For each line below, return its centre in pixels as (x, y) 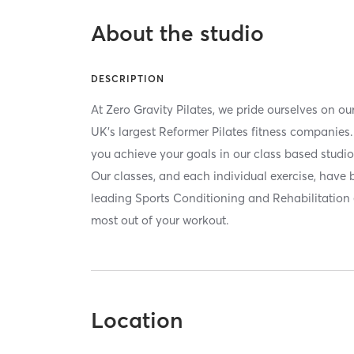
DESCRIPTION (128, 79)
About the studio (178, 34)
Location (137, 320)
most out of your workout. (160, 220)
